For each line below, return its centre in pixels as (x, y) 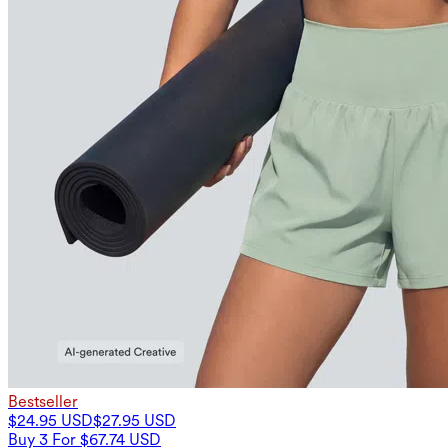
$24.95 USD (50, 420)
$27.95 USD (134, 420)
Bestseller (43, 401)
